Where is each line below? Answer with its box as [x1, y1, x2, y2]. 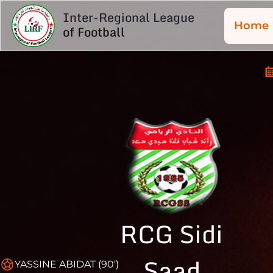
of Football [63, 22, 125, 42]
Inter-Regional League [63, 7, 194, 27]
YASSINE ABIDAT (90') [15, 258, 119, 270]
